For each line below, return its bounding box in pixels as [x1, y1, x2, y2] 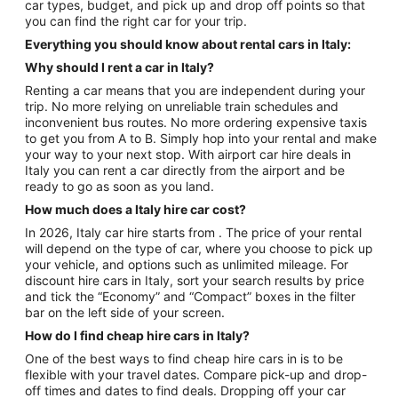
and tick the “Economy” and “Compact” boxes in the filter [25, 288, 355, 304]
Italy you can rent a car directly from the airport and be [25, 162, 345, 178]
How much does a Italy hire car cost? [25, 201, 246, 217]
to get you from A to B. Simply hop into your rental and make [25, 130, 377, 146]
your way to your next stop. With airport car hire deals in [25, 146, 351, 162]
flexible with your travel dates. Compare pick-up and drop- [25, 366, 367, 382]
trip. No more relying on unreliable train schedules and [25, 98, 338, 114]
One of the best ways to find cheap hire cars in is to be [25, 350, 300, 366]
